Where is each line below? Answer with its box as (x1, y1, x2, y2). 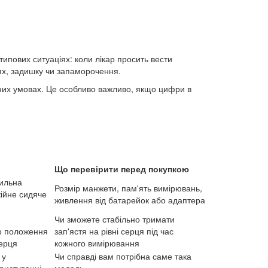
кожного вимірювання (54, 237, 139, 249)
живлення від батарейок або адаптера (54, 194, 205, 206)
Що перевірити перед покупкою (54, 163, 189, 175)
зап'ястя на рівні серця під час (54, 225, 173, 237)
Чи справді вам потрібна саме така (54, 250, 191, 263)
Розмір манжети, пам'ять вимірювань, (54, 182, 202, 194)
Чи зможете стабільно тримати (54, 213, 175, 226)
